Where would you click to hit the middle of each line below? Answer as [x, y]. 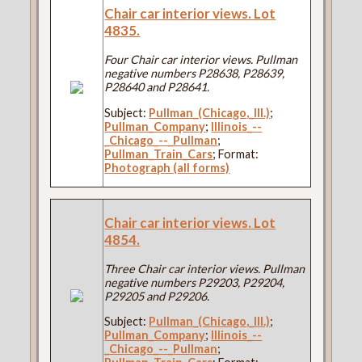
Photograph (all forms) [167, 167]
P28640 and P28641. [157, 87]
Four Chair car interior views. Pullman [201, 60]
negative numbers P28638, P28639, [195, 74]
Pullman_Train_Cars [159, 154]
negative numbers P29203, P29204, [195, 282]
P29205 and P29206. [157, 296]
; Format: [236, 154]
